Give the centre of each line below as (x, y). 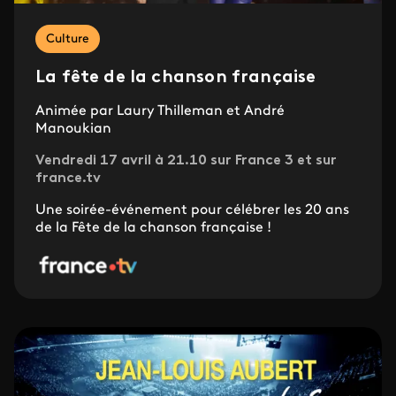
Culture (68, 39)
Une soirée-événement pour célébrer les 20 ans (192, 210)
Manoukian (73, 129)
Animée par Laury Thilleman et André (160, 111)
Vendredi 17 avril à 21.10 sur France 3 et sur (186, 160)
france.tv (68, 178)
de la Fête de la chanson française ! (153, 228)
